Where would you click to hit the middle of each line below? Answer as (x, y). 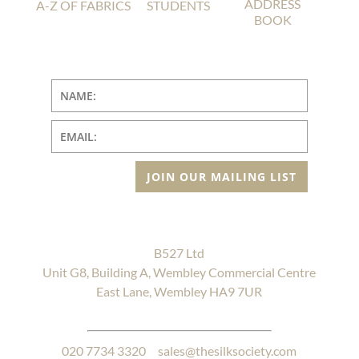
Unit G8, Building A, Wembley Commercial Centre (179, 272)
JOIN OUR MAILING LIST (221, 177)
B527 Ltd (179, 253)
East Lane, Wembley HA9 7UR (179, 292)
